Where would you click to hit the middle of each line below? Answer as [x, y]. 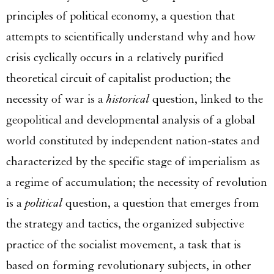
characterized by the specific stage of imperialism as [133, 161]
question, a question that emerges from [162, 203]
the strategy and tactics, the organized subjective [125, 224]
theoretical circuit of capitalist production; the [118, 78]
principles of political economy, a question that [120, 16]
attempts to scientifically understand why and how [131, 36]
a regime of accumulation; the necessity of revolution [137, 182]
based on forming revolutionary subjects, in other [129, 265]
